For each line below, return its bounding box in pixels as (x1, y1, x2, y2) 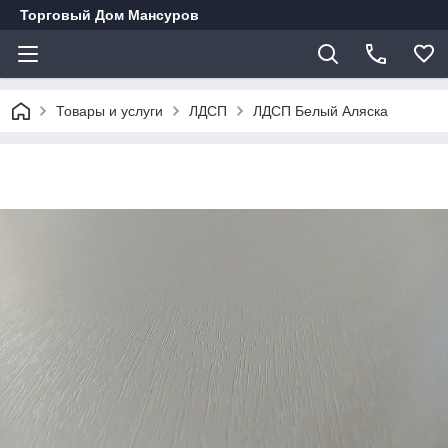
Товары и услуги (56, 103, 163, 119)
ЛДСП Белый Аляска (253, 103, 388, 119)
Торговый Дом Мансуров (20, 7, 199, 23)
